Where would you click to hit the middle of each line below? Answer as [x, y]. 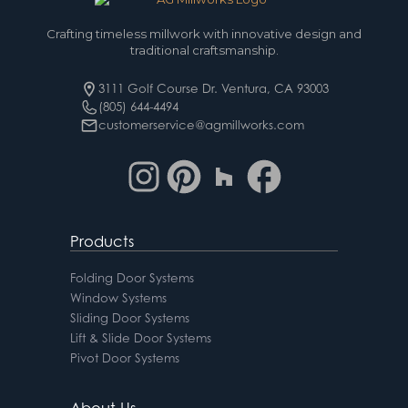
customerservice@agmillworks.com [201, 124]
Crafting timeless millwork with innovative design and [204, 33]
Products [102, 241]
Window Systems [118, 297]
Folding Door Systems [132, 277]
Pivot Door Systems [124, 357]
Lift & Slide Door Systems [140, 337]
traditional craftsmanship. [204, 50]
